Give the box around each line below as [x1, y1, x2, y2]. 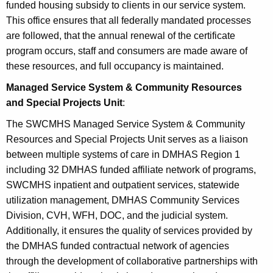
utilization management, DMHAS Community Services [6, 194, 239, 205]
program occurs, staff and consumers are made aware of [6, 45, 247, 56]
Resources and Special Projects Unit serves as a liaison [6, 133, 248, 144]
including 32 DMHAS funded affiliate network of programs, [6, 164, 256, 175]
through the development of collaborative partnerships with [6, 255, 258, 266]
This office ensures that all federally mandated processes [6, 15, 251, 26]
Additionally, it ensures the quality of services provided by [6, 225, 252, 236]
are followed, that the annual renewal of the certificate [6, 30, 235, 41]
